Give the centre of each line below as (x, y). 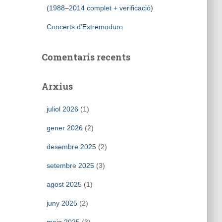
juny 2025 (62, 203)
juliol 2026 (62, 109)
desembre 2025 (71, 147)
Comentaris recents (86, 57)
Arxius (57, 86)
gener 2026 (64, 128)
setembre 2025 (70, 166)
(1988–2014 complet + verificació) (100, 8)
